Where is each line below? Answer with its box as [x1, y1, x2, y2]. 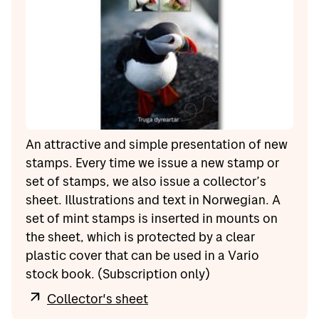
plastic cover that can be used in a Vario [26, 246, 259, 263]
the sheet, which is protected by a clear [26, 228, 255, 245]
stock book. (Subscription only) [26, 265, 210, 282]
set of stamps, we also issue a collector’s [26, 172, 266, 189]
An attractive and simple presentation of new [26, 135, 288, 152]
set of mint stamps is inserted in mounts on [26, 209, 278, 226]
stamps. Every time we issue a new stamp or [26, 154, 279, 171]
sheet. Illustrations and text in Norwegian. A [26, 191, 281, 208]
